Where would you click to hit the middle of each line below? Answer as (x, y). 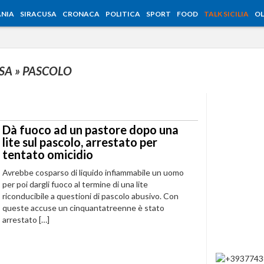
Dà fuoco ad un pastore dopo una (90, 130)
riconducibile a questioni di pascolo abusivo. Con (90, 196)
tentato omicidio (47, 154)
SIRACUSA (38, 14)
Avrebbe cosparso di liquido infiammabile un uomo (93, 172)
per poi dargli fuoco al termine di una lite (75, 184)
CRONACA (81, 14)
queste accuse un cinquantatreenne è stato (83, 208)
